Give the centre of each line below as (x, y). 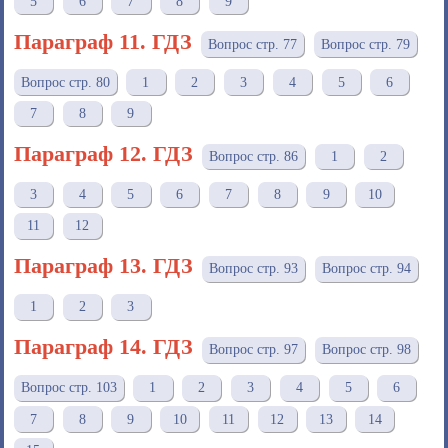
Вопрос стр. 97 (254, 350)
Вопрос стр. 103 (68, 388)
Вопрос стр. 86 (254, 157)
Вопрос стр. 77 (253, 44)
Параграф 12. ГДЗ (103, 154)
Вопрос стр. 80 (65, 82)
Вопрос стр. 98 (366, 350)
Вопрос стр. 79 (365, 44)
